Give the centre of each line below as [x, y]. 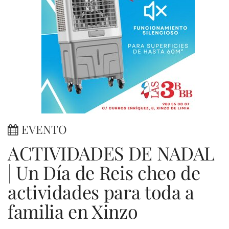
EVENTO [43, 129]
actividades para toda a [101, 192]
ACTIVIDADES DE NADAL [111, 153]
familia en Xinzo [73, 211]
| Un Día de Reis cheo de [104, 172]
